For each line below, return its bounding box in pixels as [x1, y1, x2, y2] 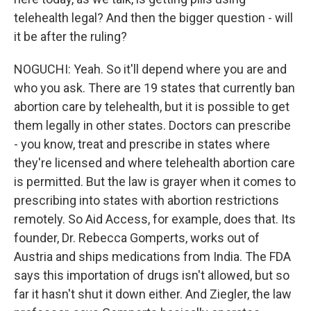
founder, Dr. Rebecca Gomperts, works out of [14, 230, 260, 245]
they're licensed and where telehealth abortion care [14, 155, 295, 170]
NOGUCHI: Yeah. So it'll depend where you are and [14, 62, 287, 76]
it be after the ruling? [14, 29, 127, 44]
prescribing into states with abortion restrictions [14, 193, 279, 208]
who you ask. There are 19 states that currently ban [14, 81, 295, 95]
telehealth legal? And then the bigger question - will [14, 10, 293, 25]
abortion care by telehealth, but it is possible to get [14, 99, 289, 114]
